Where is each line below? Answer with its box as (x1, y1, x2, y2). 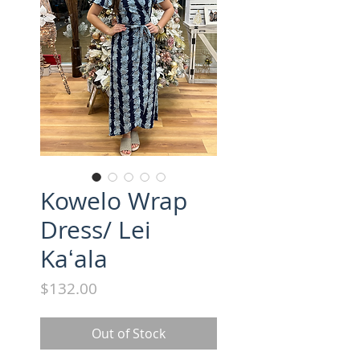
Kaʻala (40, 243, 108, 276)
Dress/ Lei (40, 214, 151, 247)
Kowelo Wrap (40, 185, 187, 218)
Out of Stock (92, 325, 166, 343)
